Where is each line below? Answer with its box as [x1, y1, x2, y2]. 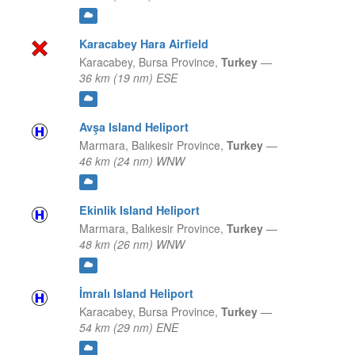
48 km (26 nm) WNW [78, 236, 185, 253]
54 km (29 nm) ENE [78, 319, 178, 336]
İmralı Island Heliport [78, 285, 193, 302]
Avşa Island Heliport [78, 119, 189, 136]
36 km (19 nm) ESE [78, 70, 177, 86]
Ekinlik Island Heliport [78, 202, 200, 219]
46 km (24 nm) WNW [78, 153, 185, 170]
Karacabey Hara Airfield [78, 36, 208, 52]
